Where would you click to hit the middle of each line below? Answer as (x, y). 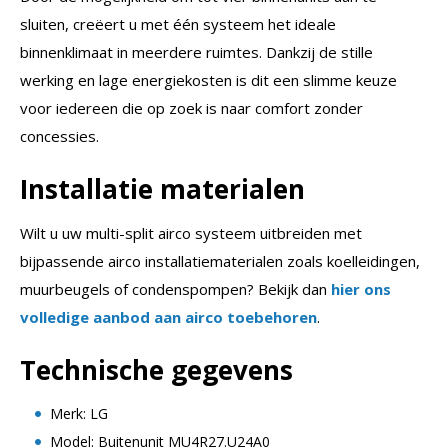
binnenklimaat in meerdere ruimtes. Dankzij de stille (196, 52)
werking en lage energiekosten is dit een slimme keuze (208, 80)
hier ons (361, 289)
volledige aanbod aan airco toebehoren (168, 317)
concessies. (59, 136)
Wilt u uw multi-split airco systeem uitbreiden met (191, 233)
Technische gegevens (156, 370)
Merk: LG (79, 414)
